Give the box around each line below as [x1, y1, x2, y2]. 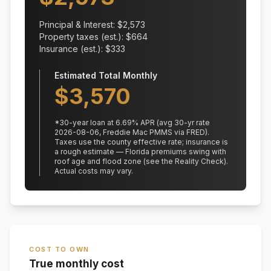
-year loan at [69, 118, 116, 127]
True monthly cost [29, 258, 124, 270]
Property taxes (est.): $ [39, 31, 131, 42]
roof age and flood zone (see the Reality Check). [54, 157, 228, 166]
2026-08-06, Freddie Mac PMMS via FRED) [54, 128, 207, 137]
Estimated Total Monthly [54, 70, 157, 80]
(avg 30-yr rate [155, 118, 210, 127]
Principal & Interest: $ [39, 19, 123, 30]
